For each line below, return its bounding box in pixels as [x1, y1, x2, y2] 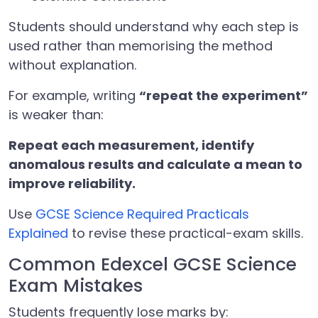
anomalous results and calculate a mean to [9, 155, 302, 173]
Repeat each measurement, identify [9, 136, 254, 154]
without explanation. [9, 56, 136, 74]
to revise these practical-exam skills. [68, 224, 303, 242]
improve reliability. [9, 175, 136, 192]
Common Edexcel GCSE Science [9, 252, 297, 277]
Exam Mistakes [9, 273, 143, 298]
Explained [9, 224, 68, 242]
